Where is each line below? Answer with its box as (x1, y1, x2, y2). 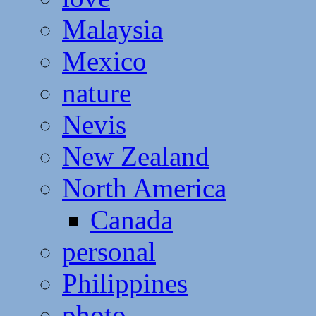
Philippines (62, 267, 188, 298)
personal (62, 236, 156, 267)
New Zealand (62, 140, 209, 171)
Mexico (62, 45, 147, 76)
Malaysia (62, 13, 163, 44)
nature (62, 77, 131, 108)
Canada (90, 204, 173, 235)
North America (62, 172, 226, 203)
